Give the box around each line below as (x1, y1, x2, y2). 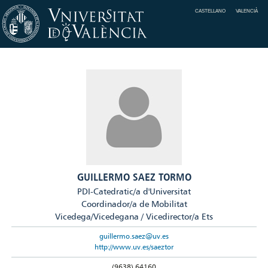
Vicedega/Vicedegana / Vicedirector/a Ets (55, 211, 213, 221)
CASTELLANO (195, 8, 226, 14)
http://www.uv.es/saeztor (95, 242, 173, 252)
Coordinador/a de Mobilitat (81, 199, 187, 209)
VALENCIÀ (236, 8, 258, 14)
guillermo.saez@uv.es (99, 232, 169, 241)
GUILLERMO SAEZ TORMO (77, 170, 191, 183)
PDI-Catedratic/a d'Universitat (77, 186, 191, 196)
